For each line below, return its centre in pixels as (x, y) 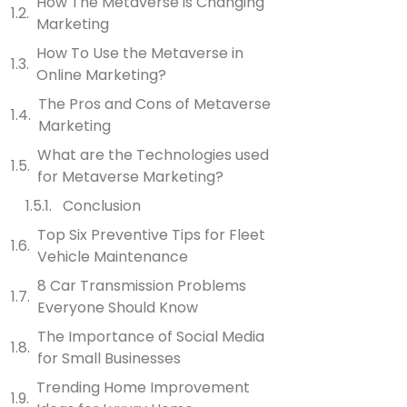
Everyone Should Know (117, 308)
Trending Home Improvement (143, 387)
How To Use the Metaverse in (139, 53)
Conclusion (99, 206)
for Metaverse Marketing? (130, 177)
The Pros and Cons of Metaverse (154, 104)
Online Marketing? (101, 75)
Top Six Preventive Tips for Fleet (151, 235)
